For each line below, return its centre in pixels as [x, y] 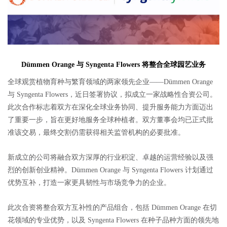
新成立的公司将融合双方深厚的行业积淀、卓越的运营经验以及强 [110, 157]
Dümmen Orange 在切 [184, 207]
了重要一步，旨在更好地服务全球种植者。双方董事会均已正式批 [110, 120]
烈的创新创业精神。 [40, 170]
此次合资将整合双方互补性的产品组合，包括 [79, 207]
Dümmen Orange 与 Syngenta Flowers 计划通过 [142, 170]
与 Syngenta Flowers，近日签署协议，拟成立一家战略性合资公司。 [112, 94]
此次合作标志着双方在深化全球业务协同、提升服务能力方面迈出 [110, 107]
